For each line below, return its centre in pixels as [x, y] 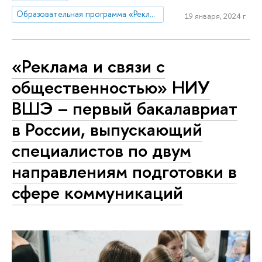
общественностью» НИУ [111, 87]
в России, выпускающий [107, 130]
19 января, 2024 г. [216, 16]
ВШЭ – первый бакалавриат [125, 108]
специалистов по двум [101, 151]
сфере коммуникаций [97, 193]
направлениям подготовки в [124, 172]
